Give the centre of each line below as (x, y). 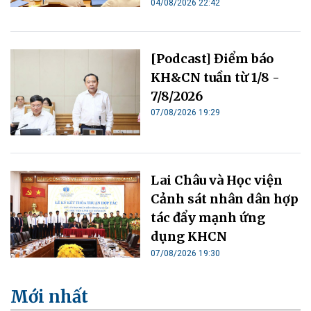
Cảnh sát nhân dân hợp (225, 199)
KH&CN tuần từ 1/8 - (216, 77)
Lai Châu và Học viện (217, 180)
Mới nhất (49, 297)
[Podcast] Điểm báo (212, 58)
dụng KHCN (189, 237)
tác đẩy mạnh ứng (208, 218)
